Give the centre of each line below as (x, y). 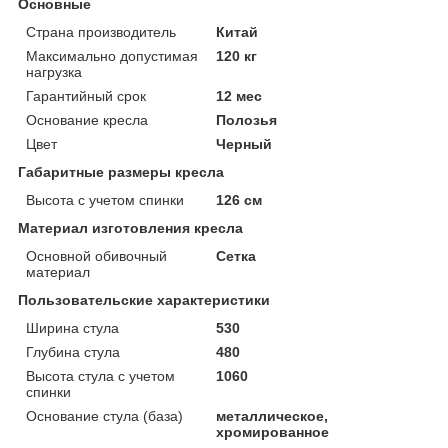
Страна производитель (101, 31)
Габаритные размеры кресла (121, 171)
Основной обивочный (96, 255)
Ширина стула (72, 327)
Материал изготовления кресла (130, 227)
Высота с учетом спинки (105, 199)
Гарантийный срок (86, 95)
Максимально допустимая (112, 55)
